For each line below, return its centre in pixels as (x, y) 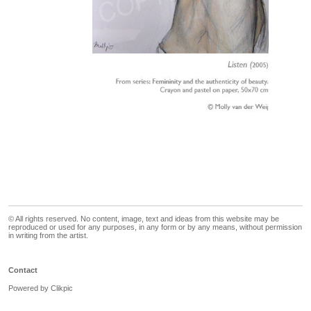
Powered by (30, 288)
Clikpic (62, 288)
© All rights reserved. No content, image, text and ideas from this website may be (144, 218)
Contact (23, 270)
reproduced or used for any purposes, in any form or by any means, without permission (155, 227)
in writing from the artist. (48, 235)
